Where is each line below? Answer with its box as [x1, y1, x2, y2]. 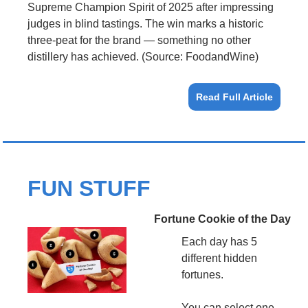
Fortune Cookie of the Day [154, 212, 291, 225]
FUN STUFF [27, 175, 151, 201]
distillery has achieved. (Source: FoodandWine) [27, 50, 258, 63]
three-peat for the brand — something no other [27, 34, 251, 46]
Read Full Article [196, 91, 273, 102]
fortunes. [181, 268, 223, 280]
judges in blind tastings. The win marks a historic [27, 17, 263, 30]
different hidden [181, 252, 257, 264]
